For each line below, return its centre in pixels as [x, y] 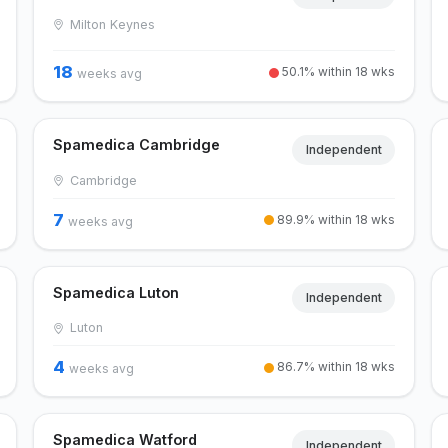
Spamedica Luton [115, 292]
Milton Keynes [111, 25]
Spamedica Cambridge [136, 144]
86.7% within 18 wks [335, 367]
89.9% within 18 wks [335, 219]
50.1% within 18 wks [337, 71]
